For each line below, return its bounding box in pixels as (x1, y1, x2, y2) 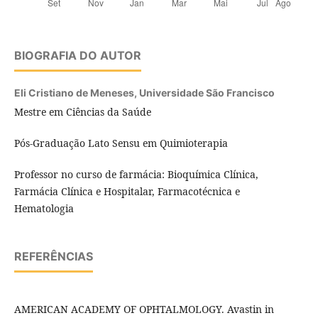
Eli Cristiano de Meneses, (13, 87, 139, 99)
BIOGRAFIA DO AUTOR (13, 48, 141, 63)
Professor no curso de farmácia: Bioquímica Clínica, (13, 168, 258, 182)
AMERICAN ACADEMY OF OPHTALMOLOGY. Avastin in (13, 302, 274, 317)
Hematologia (13, 202, 77, 216)
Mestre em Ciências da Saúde (13, 105, 151, 119)
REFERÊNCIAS (13, 249, 93, 264)
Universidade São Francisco (138, 87, 275, 99)
